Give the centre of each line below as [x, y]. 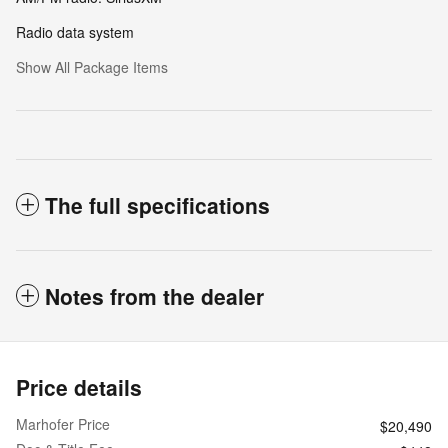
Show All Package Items [92, 66]
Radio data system [75, 31]
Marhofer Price [63, 423]
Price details [79, 386]
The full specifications [157, 204]
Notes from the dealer [154, 295]
